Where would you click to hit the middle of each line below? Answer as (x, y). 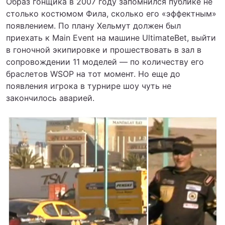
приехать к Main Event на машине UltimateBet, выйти (111, 37)
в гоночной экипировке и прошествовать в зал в (104, 49)
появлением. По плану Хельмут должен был (93, 25)
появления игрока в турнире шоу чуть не (89, 86)
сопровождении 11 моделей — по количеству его (105, 62)
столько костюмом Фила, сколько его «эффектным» (111, 13)
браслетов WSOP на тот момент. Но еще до (93, 74)
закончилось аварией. (50, 98)
